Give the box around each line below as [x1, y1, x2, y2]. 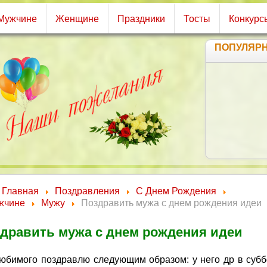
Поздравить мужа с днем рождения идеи [81, 198, 262, 208]
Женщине [55, 14, 99, 24]
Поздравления [55, 186, 120, 196]
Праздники [117, 14, 165, 24]
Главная [2, 186, 39, 196]
